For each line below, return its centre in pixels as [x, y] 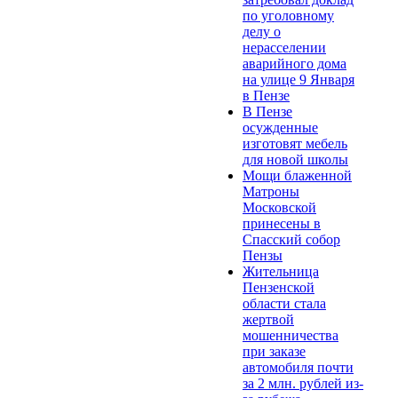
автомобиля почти [298, 367]
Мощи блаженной [297, 175]
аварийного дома [295, 63]
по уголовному [288, 15]
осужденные [280, 127]
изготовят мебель [295, 143]
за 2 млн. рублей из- [303, 383]
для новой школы [295, 159]
